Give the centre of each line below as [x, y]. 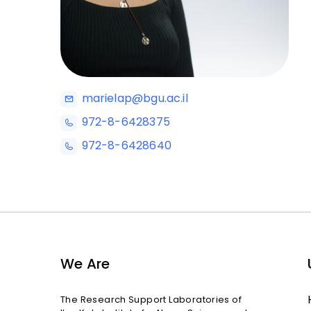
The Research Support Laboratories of [151, 300]
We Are [85, 264]
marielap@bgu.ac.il [135, 99]
